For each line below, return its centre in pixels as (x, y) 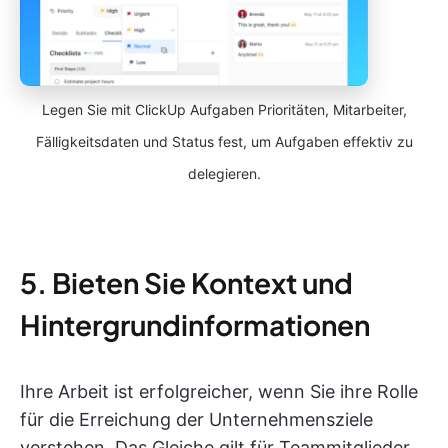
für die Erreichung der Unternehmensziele (196, 420)
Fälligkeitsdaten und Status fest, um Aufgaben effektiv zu (224, 142)
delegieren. (224, 174)
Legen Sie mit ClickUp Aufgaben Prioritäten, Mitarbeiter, (224, 110)
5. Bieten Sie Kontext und (186, 283)
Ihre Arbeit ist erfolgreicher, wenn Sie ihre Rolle (219, 392)
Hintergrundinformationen (195, 325)
